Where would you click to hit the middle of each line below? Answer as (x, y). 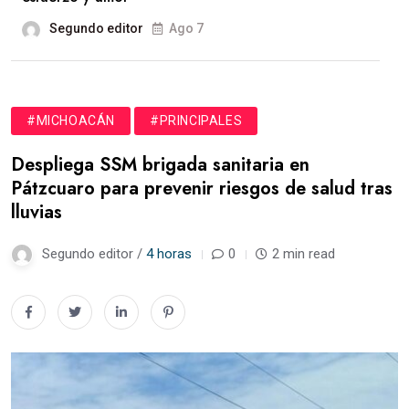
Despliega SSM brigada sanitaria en (160, 164)
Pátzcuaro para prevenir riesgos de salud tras (202, 188)
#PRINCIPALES (196, 120)
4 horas (169, 253)
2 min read (304, 253)
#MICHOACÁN (71, 120)
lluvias (37, 212)
